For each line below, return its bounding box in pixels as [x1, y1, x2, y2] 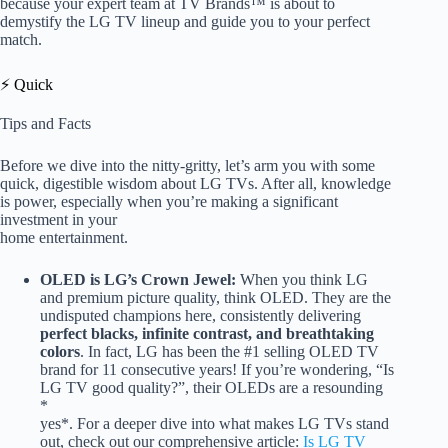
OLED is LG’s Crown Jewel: [40, 271, 236, 289]
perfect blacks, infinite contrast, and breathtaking [40, 325, 374, 343]
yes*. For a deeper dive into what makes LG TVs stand [40, 415, 389, 433]
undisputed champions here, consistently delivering [40, 307, 361, 325]
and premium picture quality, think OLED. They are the [40, 289, 391, 307]
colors [40, 343, 80, 361]
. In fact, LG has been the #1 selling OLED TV [80, 343, 379, 361]
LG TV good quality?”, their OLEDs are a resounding [40, 379, 383, 397]
